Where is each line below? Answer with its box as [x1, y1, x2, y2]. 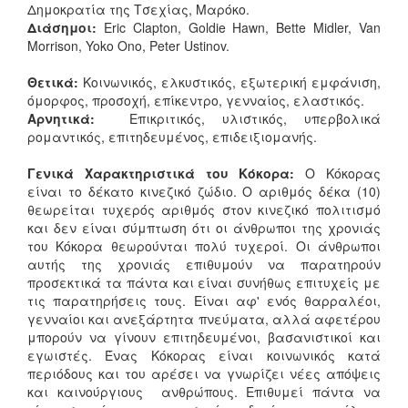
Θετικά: [27, 73, 78, 92]
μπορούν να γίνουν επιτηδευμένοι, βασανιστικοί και [27, 328, 381, 347]
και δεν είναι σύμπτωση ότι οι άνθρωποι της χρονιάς [27, 219, 381, 238]
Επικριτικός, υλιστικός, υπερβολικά [95, 109, 381, 128]
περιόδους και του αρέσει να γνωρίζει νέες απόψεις [27, 364, 381, 383]
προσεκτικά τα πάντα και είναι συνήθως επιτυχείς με [27, 273, 381, 292]
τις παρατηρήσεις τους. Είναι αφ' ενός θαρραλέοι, [27, 291, 381, 311]
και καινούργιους [27, 382, 152, 402]
